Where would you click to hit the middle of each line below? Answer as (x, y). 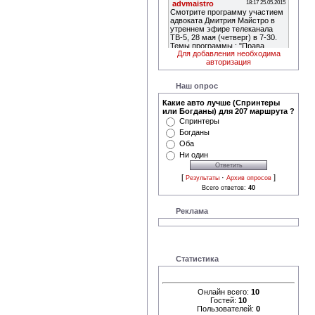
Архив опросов (249, 178)
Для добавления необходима (229, 53)
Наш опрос (197, 85)
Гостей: (224, 301)
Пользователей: (226, 309)
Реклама (192, 211)
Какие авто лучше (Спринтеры (221, 102)
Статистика (197, 258)
